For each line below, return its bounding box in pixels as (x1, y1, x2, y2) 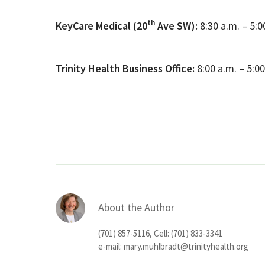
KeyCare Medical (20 (55, 18, 147, 33)
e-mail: (98, 240, 124, 252)
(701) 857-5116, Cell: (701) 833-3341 (98, 227, 222, 239)
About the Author (98, 200, 174, 214)
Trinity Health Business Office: (55, 61, 195, 75)
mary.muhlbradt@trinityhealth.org (123, 240, 248, 252)
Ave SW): (154, 18, 198, 33)
